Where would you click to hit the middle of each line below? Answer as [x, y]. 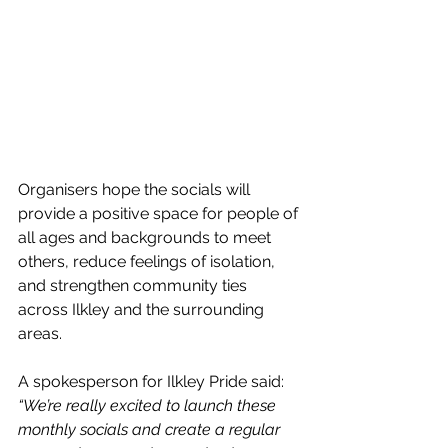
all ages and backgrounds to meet [146, 238]
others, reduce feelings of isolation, [148, 262]
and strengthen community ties [134, 286]
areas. [40, 334]
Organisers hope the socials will [136, 190]
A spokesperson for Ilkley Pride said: [153, 382]
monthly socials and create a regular [151, 430]
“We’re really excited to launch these [149, 406]
